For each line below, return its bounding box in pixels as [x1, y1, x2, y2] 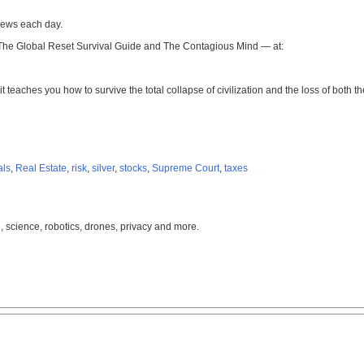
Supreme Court [152, 162, 219, 174]
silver [92, 162, 115, 174]
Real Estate [15, 162, 67, 174]
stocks [119, 162, 147, 174]
